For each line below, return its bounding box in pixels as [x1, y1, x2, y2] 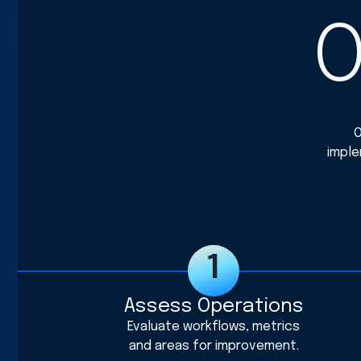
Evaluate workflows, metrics [127, 319, 301, 334]
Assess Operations [123, 296, 304, 317]
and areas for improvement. [128, 338, 299, 353]
